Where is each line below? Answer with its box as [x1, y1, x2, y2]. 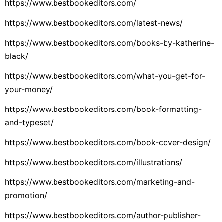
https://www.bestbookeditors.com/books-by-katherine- [5, 38, 214, 48]
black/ [5, 51, 28, 61]
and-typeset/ [5, 117, 54, 127]
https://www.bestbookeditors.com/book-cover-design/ [5, 137, 211, 147]
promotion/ [5, 190, 47, 200]
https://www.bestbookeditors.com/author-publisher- [5, 210, 201, 220]
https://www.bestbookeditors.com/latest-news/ [5, 18, 183, 28]
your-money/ [5, 84, 53, 94]
